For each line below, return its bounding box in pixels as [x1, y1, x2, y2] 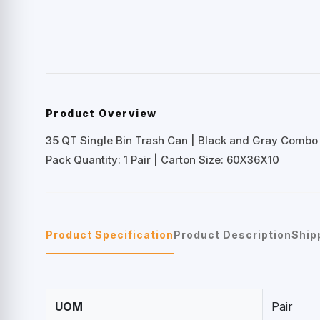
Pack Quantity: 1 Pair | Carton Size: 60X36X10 [46, 152, 279, 166]
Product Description [174, 228, 291, 241]
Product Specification [46, 228, 174, 241]
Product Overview [46, 106, 157, 119]
